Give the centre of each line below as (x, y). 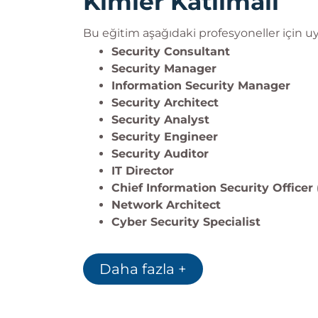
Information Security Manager (201, 86)
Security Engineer (165, 137)
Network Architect (166, 205)
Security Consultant (171, 51)
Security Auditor (160, 154)
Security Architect (165, 103)
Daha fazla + (143, 269)
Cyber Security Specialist (186, 222)
